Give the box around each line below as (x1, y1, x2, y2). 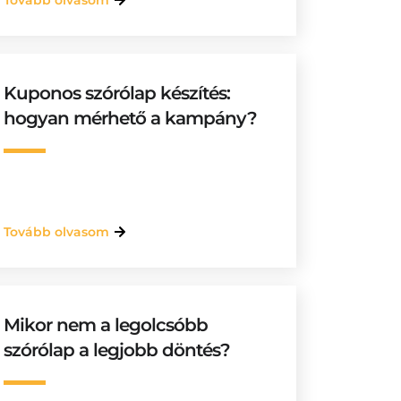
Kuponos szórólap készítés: (4, 82, 231, 104)
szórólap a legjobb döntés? (4, 339, 231, 361)
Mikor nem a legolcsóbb (4, 314, 209, 336)
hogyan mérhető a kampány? (4, 107, 258, 129)
